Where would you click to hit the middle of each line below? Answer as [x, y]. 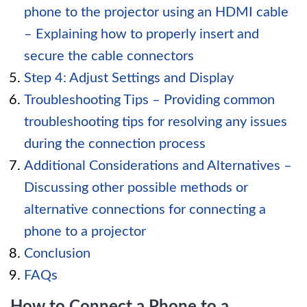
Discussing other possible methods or [136, 188]
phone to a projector [85, 232]
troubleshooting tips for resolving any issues [156, 122]
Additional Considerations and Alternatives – [158, 166]
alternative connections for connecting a [145, 210]
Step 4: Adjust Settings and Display [129, 78]
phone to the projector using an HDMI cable [156, 12]
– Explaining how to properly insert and [142, 34]
